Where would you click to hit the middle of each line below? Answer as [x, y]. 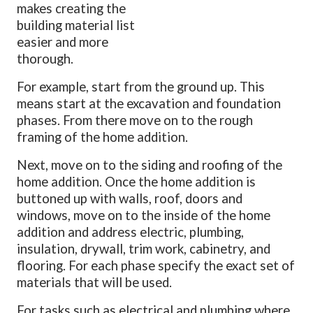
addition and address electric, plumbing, [131, 232]
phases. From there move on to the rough [135, 120]
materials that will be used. [95, 282]
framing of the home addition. [103, 137]
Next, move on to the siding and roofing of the [150, 165]
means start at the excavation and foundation [149, 103]
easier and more [63, 42]
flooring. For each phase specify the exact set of [156, 265]
